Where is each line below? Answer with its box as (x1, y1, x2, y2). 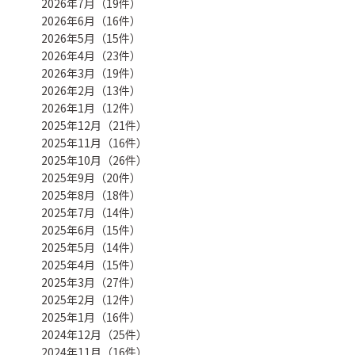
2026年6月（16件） (41, 12, 141, 29)
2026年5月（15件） (41, 29, 141, 46)
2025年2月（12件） (41, 291, 141, 307)
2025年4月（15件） (41, 256, 141, 273)
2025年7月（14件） (41, 204, 141, 220)
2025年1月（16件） (41, 308, 141, 325)
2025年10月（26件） (41, 151, 147, 168)
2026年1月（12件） (41, 99, 141, 116)
